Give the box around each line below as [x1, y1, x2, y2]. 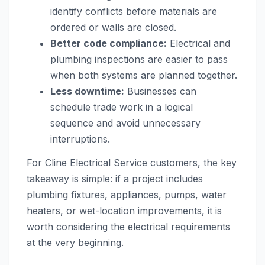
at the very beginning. [27, 237, 124, 249]
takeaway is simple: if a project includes [27, 173, 203, 185]
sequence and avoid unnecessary [50, 117, 201, 130]
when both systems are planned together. [50, 69, 237, 82]
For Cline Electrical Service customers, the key [27, 157, 237, 169]
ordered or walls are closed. [50, 21, 176, 34]
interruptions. [50, 133, 110, 146]
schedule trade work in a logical [50, 101, 193, 114]
